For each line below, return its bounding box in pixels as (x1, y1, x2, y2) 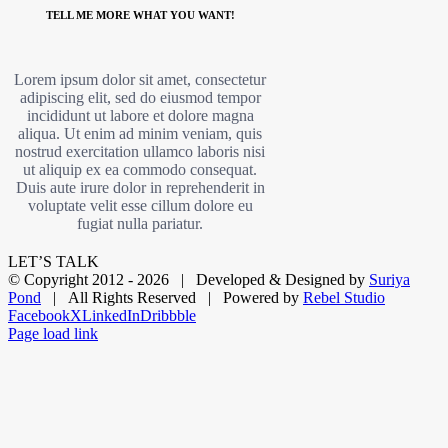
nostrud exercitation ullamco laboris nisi (15, 142, 266, 160)
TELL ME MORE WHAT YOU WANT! (45, 8, 235, 21)
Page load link (8, 324, 98, 342)
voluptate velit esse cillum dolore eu (27, 196, 253, 214)
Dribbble (140, 306, 196, 324)
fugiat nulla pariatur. (77, 214, 204, 232)
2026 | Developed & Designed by (137, 270, 369, 288)
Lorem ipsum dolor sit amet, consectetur (14, 70, 267, 88)
